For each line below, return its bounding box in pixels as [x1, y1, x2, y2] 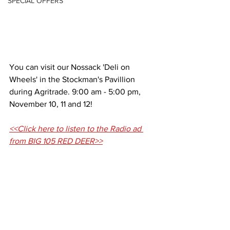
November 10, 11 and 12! [9, 99, 94, 108]
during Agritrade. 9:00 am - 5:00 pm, [9, 87, 143, 96]
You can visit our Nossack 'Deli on [9, 62, 132, 71]
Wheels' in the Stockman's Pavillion [9, 74, 137, 84]
